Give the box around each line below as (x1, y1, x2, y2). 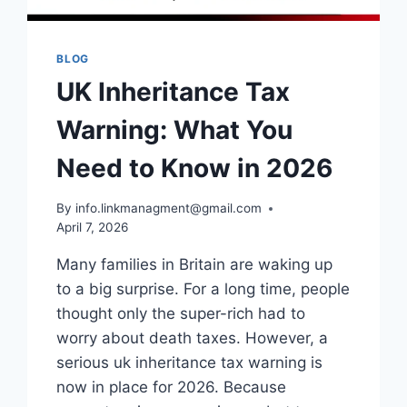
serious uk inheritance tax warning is (56, 353, 323, 372)
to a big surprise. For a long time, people (56, 280, 351, 299)
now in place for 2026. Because (56, 378, 287, 397)
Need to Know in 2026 (56, 152, 333, 184)
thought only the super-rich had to (56, 304, 306, 323)
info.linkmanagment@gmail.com (74, 201, 262, 216)
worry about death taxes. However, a (56, 329, 329, 348)
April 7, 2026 (56, 220, 129, 235)
